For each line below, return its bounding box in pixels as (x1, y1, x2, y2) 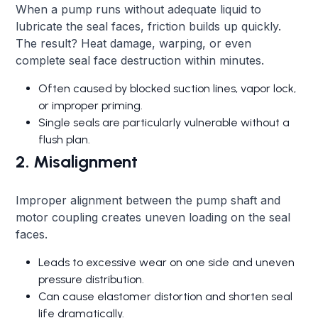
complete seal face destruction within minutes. (16, 53, 265, 67)
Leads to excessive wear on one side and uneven (38, 255, 295, 269)
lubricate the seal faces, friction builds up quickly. (16, 18, 282, 33)
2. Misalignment (16, 150, 138, 172)
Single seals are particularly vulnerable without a (38, 115, 290, 129)
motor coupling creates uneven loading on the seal (16, 209, 291, 224)
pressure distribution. (38, 272, 145, 286)
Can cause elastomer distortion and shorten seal (38, 289, 293, 303)
